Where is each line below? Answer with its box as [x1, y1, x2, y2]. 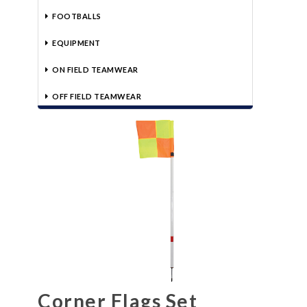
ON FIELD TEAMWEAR [52, 64, 138, 74]
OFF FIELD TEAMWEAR [52, 91, 141, 101]
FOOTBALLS [52, 11, 101, 21]
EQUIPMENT [52, 38, 101, 47]
